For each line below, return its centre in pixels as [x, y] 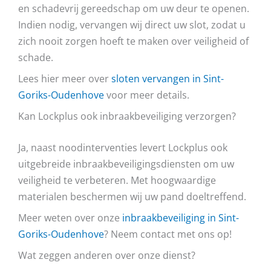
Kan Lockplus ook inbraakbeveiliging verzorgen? [127, 116]
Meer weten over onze [70, 217]
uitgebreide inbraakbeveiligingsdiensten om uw [126, 163]
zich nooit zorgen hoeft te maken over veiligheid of [133, 41]
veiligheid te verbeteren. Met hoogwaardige [117, 180]
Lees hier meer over [65, 78]
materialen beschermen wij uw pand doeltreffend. [132, 196]
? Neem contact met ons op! [168, 233]
